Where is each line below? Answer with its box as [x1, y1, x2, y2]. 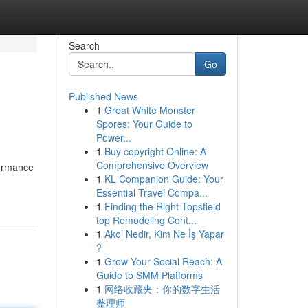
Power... [96, 131, 131, 144]
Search [68, 38, 100, 52]
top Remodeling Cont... [96, 213, 197, 227]
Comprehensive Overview [96, 158, 208, 172]
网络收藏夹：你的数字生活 [104, 282, 220, 296]
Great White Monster [104, 103, 195, 117]
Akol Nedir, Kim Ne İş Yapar [104, 227, 224, 241]
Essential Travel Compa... [96, 186, 208, 199]
